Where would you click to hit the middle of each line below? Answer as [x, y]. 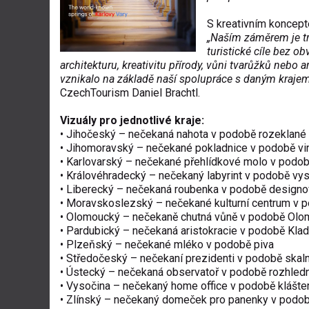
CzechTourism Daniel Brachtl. [130, 93]
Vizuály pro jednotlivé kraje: [132, 120]
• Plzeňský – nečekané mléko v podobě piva [167, 245]
